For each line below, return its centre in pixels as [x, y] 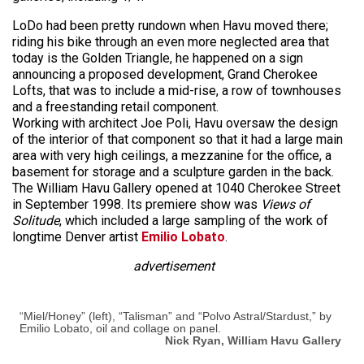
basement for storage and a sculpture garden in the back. [173, 171]
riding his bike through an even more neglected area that [171, 41]
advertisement [174, 266]
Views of [286, 204]
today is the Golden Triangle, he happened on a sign [158, 58]
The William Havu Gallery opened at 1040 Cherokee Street [176, 188]
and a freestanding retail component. [115, 106]
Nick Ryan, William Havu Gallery [253, 340]
